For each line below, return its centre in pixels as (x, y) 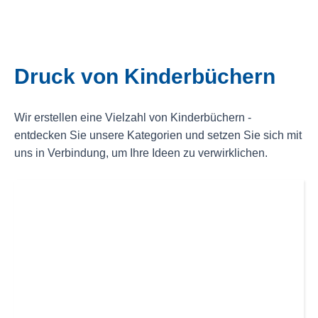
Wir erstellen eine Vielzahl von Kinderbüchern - (133, 117)
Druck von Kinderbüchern (145, 76)
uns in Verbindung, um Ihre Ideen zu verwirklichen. (141, 153)
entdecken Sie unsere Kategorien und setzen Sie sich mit (158, 135)
